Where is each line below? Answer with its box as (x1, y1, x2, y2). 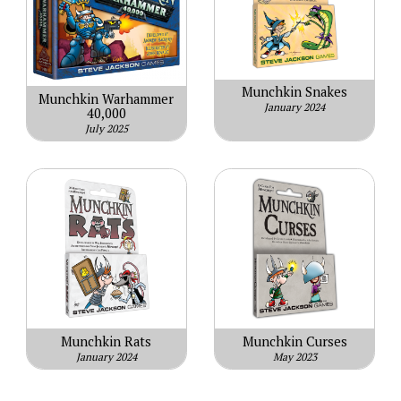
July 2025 (84, 121, 128, 135)
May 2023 (272, 349, 317, 363)
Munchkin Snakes (242, 83, 347, 101)
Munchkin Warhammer (38, 90, 175, 107)
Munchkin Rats (61, 332, 152, 350)
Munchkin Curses (242, 332, 347, 350)
